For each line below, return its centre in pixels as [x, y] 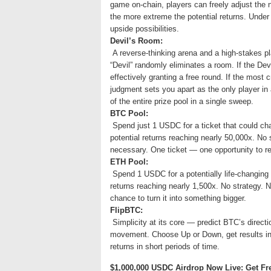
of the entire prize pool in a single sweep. [182, 101]
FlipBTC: [126, 210]
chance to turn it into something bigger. [178, 198]
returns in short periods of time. [165, 247]
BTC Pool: [129, 113]
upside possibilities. [145, 29]
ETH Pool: [129, 162]
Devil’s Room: [136, 41]
